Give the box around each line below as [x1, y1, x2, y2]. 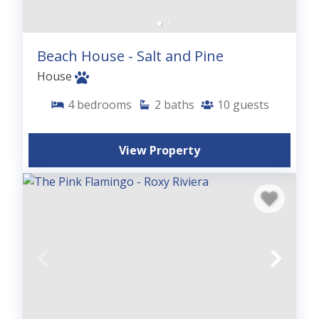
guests [232, 96, 269, 113]
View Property [119, 142, 200, 158]
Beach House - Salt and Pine [37, 46, 224, 66]
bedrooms [76, 96, 132, 113]
